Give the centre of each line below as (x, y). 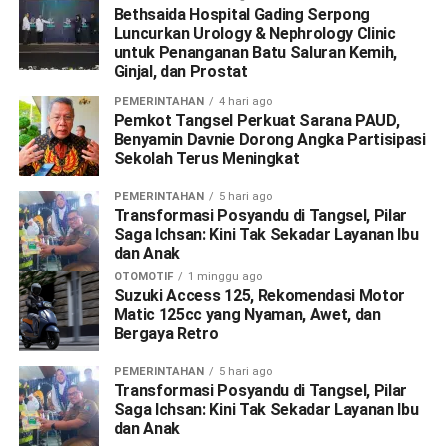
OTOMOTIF (143, 276)
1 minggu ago (224, 276)
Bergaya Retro (166, 333)
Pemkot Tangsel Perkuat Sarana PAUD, (256, 120)
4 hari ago (245, 101)
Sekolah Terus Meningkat (206, 158)
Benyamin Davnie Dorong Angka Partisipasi (269, 139)
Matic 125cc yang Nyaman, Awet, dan (247, 314)
